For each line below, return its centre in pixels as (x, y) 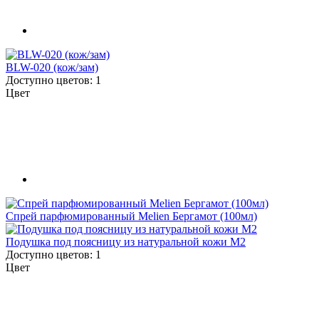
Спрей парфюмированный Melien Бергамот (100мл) (131, 216)
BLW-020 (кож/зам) (52, 68)
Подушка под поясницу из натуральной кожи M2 (126, 241)
